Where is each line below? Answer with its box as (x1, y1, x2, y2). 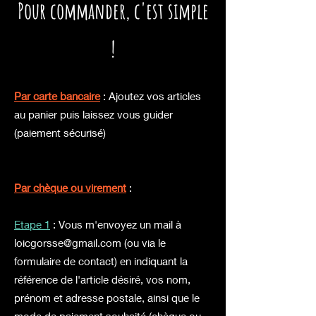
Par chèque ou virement (14, 181, 126, 194)
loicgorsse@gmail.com (14, 236, 121, 249)
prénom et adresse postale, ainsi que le (14, 291, 200, 304)
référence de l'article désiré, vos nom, (14, 273, 190, 286)
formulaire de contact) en (14, 255, 134, 267)
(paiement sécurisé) (14, 126, 106, 139)
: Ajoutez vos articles (100, 90, 201, 102)
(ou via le (124, 236, 166, 249)
